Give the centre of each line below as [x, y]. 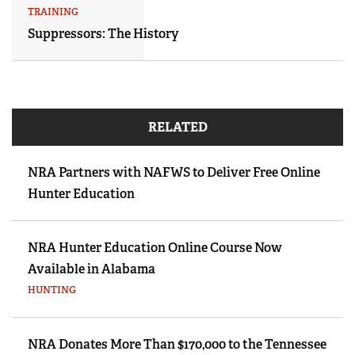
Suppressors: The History [103, 33]
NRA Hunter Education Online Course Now [155, 247]
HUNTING [52, 290]
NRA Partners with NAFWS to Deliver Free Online [174, 172]
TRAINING [53, 11]
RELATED [177, 127]
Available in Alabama [92, 269]
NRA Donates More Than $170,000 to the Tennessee [177, 344]
